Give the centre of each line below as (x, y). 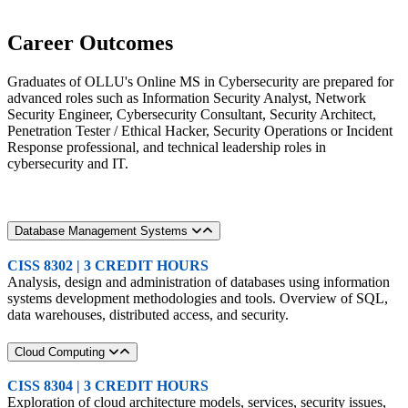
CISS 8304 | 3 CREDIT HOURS (108, 386)
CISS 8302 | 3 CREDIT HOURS (108, 265)
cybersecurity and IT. (68, 163)
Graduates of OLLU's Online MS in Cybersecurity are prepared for (200, 81)
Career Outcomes (90, 42)
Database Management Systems (103, 231)
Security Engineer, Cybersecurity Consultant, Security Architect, (192, 114)
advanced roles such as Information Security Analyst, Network (187, 97)
